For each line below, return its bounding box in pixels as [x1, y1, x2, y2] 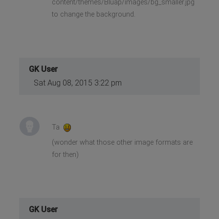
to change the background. [51, 10, 135, 19]
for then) [51, 150, 79, 159]
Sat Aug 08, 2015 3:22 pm [34, 78, 122, 88]
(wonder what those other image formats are [51, 138, 193, 147]
